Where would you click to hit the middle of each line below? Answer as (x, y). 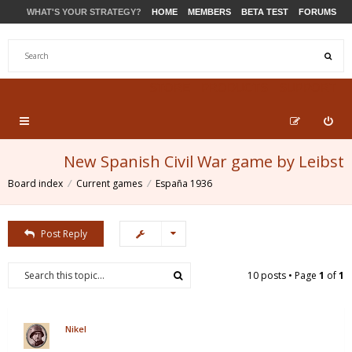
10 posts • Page (283, 275)
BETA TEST (265, 12)
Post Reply (64, 234)
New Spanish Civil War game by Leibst (204, 161)
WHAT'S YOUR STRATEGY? (84, 12)
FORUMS (317, 12)
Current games (109, 183)
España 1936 (184, 183)
